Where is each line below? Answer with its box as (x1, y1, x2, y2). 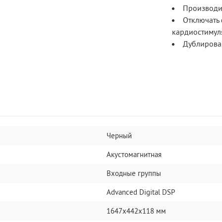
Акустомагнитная (107, 150, 162, 159)
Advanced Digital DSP (107, 187, 175, 197)
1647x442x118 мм (107, 206, 166, 216)
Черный (107, 131, 132, 140)
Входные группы (107, 168, 162, 178)
